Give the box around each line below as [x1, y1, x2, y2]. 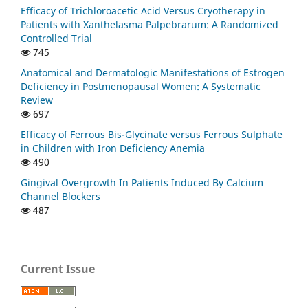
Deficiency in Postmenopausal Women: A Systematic [21, 79, 261, 93]
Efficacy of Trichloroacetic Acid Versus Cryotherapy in [21, 3, 265, 17]
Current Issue [21, 261, 95, 276]
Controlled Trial [21, 31, 92, 45]
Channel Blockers [21, 189, 100, 203]
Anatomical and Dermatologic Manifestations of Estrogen [21, 65, 285, 79]
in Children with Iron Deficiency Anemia [21, 141, 205, 155]
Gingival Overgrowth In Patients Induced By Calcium [21, 175, 263, 189]
